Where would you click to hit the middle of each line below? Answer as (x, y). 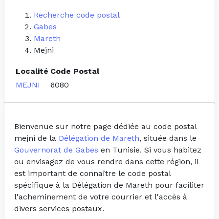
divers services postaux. (59, 209)
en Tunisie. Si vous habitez (150, 150)
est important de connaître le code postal (92, 174)
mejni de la (36, 138)
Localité (32, 71)
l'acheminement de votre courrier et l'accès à (101, 197)
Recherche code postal (77, 15)
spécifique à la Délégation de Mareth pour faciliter (109, 185)
